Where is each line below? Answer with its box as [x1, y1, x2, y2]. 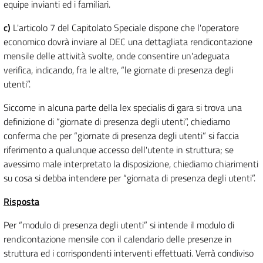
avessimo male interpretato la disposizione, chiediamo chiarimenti [4, 157, 258, 171]
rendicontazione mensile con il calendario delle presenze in [4, 232, 232, 247]
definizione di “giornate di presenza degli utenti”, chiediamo [4, 114, 230, 129]
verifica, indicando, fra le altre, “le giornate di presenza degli [4, 63, 233, 77]
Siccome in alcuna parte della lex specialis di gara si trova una [4, 100, 242, 115]
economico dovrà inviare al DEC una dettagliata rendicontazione [4, 35, 252, 49]
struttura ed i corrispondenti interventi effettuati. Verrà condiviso [4, 246, 254, 261]
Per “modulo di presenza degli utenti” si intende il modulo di [4, 218, 234, 232]
